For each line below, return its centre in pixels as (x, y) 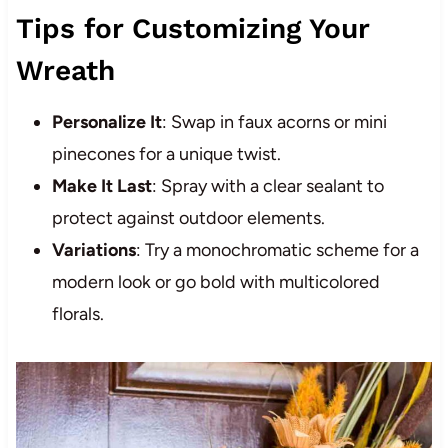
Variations (93, 250)
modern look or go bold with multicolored (215, 282)
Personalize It (106, 122)
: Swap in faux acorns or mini (274, 122)
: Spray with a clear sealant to (267, 186)
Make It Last (101, 186)
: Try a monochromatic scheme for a (277, 250)
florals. (77, 314)
